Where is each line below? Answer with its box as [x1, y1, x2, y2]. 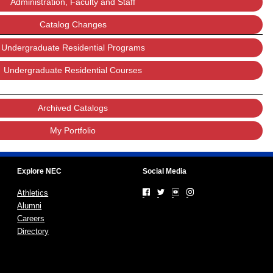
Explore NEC [17, 167, 62, 175]
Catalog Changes [39, 19, 107, 29]
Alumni [17, 201, 42, 210]
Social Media [142, 167, 186, 175]
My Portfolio [50, 126, 96, 135]
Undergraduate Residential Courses [4, 65, 143, 75]
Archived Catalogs [38, 103, 108, 113]
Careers [17, 214, 45, 223]
